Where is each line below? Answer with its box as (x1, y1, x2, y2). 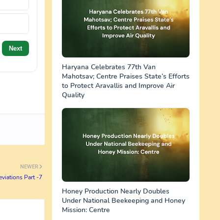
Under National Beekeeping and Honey (62, 196, 185, 205)
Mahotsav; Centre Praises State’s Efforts (62, 72, 190, 81)
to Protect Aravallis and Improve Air (62, 81, 175, 90)
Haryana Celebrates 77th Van (62, 62, 156, 72)
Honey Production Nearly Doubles (62, 187, 169, 196)
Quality (62, 90, 84, 100)
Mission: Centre (62, 205, 110, 215)
